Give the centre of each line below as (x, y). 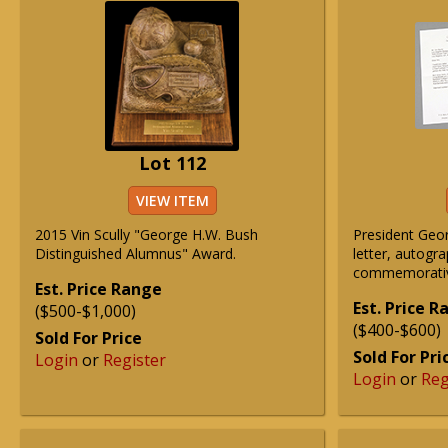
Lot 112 (172, 163)
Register (134, 360)
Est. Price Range (98, 289)
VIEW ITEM (172, 200)
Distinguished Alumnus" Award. (135, 253)
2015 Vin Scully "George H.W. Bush (146, 234)
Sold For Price (88, 338)
